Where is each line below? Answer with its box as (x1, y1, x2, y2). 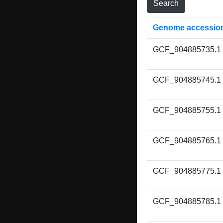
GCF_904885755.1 (153, 106, 221, 114)
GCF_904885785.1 (153, 197, 221, 206)
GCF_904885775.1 (153, 167, 221, 175)
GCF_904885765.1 (153, 136, 221, 145)
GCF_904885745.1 (153, 76, 221, 84)
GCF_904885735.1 (153, 45, 221, 54)
